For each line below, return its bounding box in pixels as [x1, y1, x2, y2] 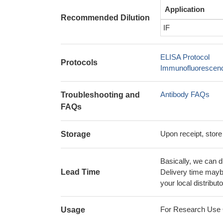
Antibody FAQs [160, 90, 210, 99]
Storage [61, 130, 91, 138]
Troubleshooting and [61, 91, 140, 99]
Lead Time [61, 168, 100, 176]
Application [165, 5, 205, 13]
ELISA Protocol [160, 53, 210, 61]
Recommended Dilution [61, 13, 150, 22]
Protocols [61, 58, 98, 67]
